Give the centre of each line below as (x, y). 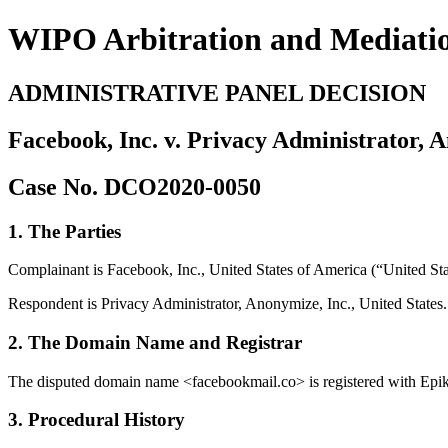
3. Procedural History (96, 420)
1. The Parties (64, 231)
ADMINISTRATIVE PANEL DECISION (217, 92)
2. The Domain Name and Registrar (155, 343)
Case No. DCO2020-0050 (134, 186)
